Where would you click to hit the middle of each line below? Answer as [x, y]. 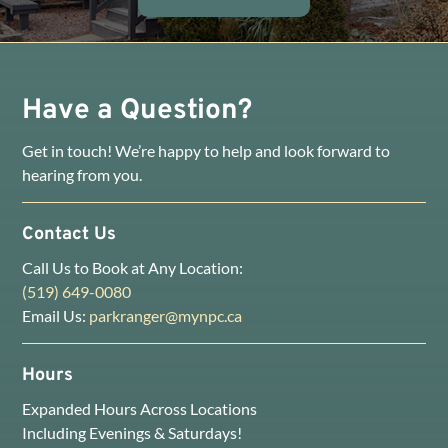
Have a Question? [137, 111]
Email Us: [56, 316]
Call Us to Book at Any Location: [133, 268]
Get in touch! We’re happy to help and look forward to [206, 151]
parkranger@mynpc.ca [166, 316]
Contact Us [69, 235]
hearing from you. [82, 175]
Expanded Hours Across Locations [140, 409]
